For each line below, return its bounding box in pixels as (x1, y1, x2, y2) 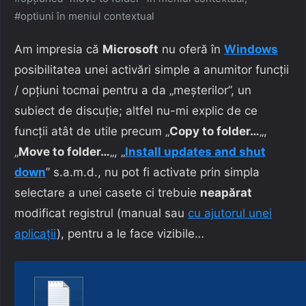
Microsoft (102, 42, 158, 56)
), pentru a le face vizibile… (57, 226, 204, 240)
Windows (224, 42, 278, 56)
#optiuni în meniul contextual (14, 9, 154, 23)
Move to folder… (18, 144, 110, 158)
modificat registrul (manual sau (14, 206, 188, 220)
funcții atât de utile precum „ (14, 124, 169, 138)
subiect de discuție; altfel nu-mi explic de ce (14, 103, 258, 117)
